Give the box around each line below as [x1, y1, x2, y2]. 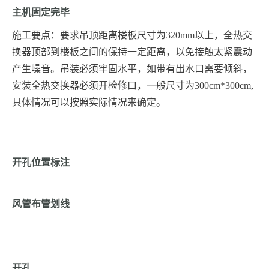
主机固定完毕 [12, 7, 70, 18]
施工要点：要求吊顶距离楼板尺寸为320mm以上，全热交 [12, 30, 252, 41]
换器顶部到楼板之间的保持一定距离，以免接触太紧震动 [12, 47, 252, 58]
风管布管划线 [12, 199, 70, 210]
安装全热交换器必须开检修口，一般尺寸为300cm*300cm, [12, 80, 253, 91]
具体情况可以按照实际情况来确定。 [12, 97, 166, 108]
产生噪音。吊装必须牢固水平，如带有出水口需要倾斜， [12, 64, 252, 74]
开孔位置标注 [12, 157, 70, 168]
